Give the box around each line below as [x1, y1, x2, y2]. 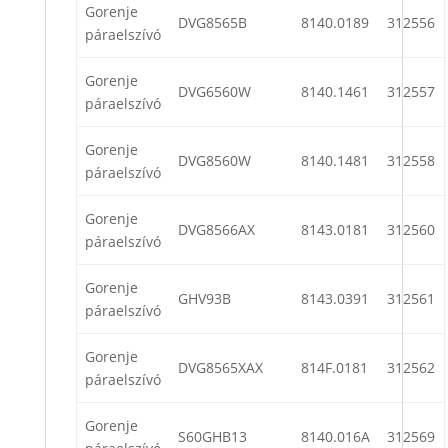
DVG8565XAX [178, 358, 263, 378]
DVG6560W [178, 82, 251, 102]
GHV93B [178, 289, 231, 309]
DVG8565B [178, 13, 247, 33]
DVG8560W [178, 151, 251, 171]
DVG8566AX [178, 220, 255, 240]
